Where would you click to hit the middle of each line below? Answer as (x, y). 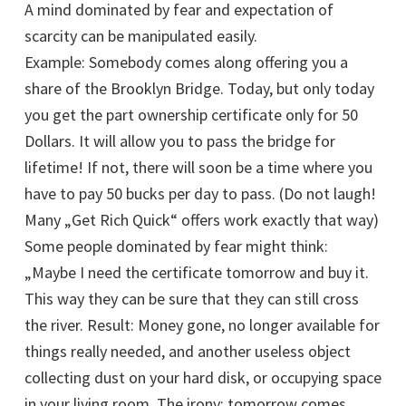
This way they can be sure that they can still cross (192, 299)
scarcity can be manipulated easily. (141, 36)
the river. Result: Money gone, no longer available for (202, 325)
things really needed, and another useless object (188, 352)
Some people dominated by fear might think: (176, 246)
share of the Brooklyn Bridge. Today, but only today (199, 89)
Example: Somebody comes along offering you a (186, 63)
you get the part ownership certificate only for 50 (191, 115)
